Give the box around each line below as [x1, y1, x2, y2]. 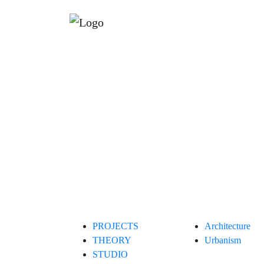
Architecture [204, 221, 250, 231]
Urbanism [204, 235, 241, 245]
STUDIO [93, 249, 128, 259]
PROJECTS [93, 221, 138, 231]
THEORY [93, 235, 131, 245]
